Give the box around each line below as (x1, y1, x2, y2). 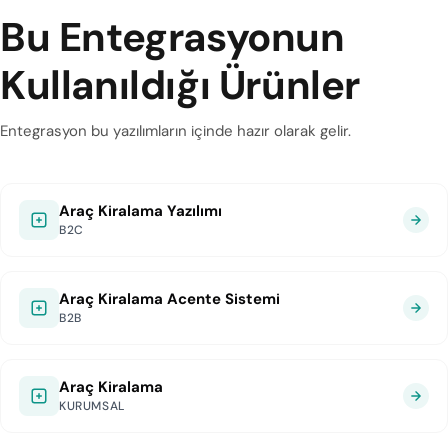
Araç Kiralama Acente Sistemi (59, 289, 280, 309)
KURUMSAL (59, 398, 125, 414)
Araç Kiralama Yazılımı (59, 201, 222, 221)
